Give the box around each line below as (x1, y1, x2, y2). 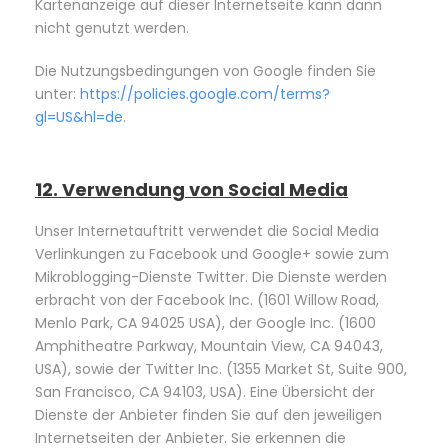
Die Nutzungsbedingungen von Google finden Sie (35, 61, 376, 81)
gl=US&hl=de (35, 107, 123, 127)
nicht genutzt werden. (35, 18, 189, 38)
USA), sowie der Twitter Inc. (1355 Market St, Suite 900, (35, 359, 407, 379)
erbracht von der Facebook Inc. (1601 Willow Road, (35, 290, 379, 310)
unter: (35, 84, 80, 104)
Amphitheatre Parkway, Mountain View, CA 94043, (35, 336, 383, 356)
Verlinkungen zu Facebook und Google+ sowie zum (35, 244, 389, 264)
